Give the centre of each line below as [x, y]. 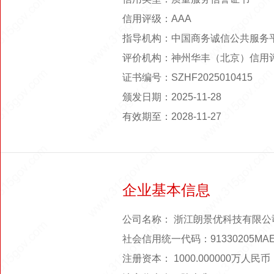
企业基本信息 [166, 190]
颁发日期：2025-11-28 [172, 97]
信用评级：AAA [157, 19]
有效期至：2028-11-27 [172, 117]
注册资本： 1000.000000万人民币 [196, 258]
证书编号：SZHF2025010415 [187, 77]
